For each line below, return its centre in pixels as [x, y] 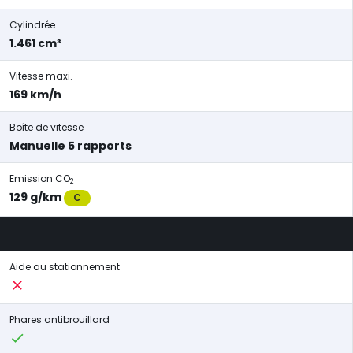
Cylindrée [32, 25]
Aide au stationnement [65, 267]
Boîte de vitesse [46, 127]
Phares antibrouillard [59, 320]
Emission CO [40, 178]
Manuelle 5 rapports [71, 146]
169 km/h [35, 95]
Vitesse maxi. [41, 76]
